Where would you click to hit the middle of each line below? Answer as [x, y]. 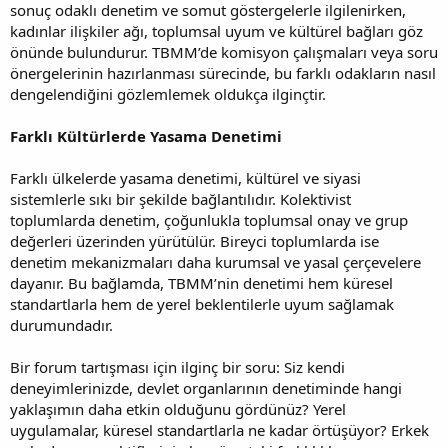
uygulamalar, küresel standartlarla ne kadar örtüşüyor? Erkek [219, 429]
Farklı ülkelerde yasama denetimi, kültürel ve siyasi [185, 177]
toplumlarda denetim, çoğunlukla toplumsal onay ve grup [209, 219]
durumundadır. [61, 324]
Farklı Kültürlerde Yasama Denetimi [146, 135]
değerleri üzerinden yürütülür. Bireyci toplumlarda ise [194, 240]
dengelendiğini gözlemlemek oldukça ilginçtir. [168, 93]
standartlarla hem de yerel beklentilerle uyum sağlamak [202, 303]
